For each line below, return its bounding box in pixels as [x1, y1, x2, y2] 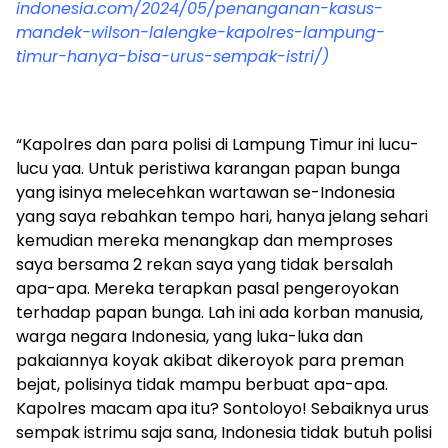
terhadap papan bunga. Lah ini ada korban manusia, [16, 300, 423, 324]
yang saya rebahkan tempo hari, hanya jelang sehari [16, 204, 428, 228]
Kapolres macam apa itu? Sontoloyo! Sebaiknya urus [16, 396, 429, 420]
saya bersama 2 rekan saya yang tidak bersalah [16, 252, 393, 276]
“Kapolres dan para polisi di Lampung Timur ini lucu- [16, 132, 419, 156]
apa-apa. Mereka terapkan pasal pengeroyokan [16, 276, 399, 300]
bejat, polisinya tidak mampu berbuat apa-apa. [16, 372, 388, 396]
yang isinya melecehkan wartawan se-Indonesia [16, 180, 395, 204]
